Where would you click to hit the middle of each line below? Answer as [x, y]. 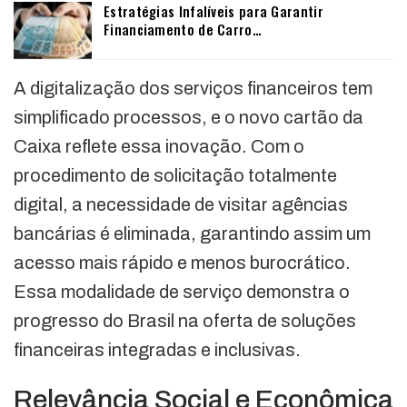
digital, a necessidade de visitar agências [181, 205]
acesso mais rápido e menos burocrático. [182, 263]
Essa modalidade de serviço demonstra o [182, 292]
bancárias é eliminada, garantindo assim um [192, 234]
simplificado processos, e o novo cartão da [189, 118]
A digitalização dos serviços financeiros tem [193, 89]
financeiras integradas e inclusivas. [157, 350]
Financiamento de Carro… [183, 29]
